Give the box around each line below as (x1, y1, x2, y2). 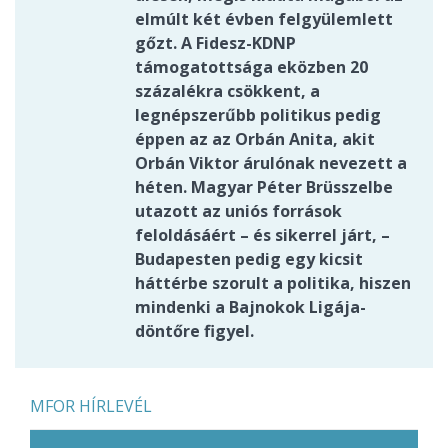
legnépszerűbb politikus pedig (135, 104, 381, 127)
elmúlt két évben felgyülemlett (135, 8, 393, 31)
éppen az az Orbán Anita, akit (135, 128, 375, 151)
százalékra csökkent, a (135, 80, 320, 103)
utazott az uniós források (135, 200, 342, 223)
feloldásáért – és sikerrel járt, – (135, 224, 390, 247)
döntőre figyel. (135, 320, 254, 343)
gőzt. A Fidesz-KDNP (135, 32, 296, 55)
